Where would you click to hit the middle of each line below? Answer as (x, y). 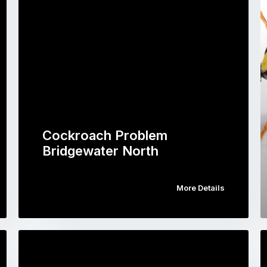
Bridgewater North (100, 150)
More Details (201, 187)
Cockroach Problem (105, 135)
